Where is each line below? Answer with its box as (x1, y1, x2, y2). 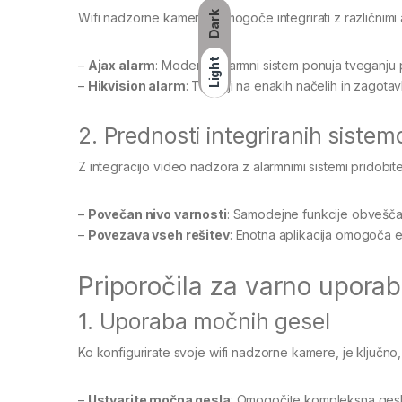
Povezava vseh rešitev (87, 226, 230, 242)
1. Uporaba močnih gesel (78, 307, 330, 335)
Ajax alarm (87, 57, 156, 73)
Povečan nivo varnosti (87, 205, 227, 222)
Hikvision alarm (87, 77, 186, 93)
